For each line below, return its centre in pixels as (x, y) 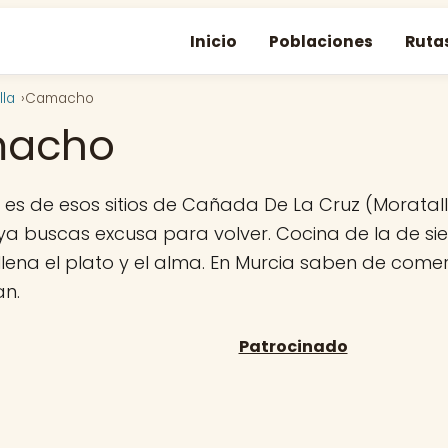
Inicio (213, 41)
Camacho (59, 98)
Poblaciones (321, 41)
